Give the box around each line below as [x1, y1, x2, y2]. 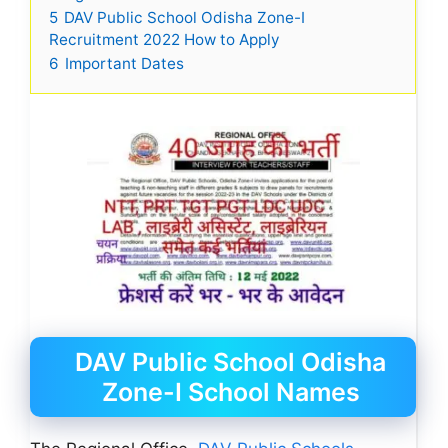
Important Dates [65, 53, 184, 73]
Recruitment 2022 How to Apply [49, 29, 280, 49]
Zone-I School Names [101, 377, 360, 407]
